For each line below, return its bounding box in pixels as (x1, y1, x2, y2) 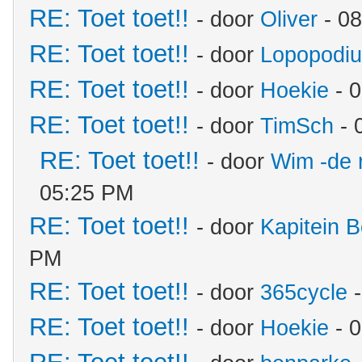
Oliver (260, 7, 318, 32)
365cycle (260, 280, 347, 305)
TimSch (260, 114, 334, 138)
